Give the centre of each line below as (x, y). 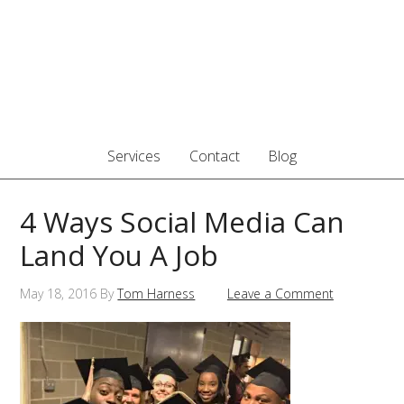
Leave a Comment (280, 294)
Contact (215, 156)
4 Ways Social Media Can (183, 221)
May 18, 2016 (59, 294)
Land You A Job (119, 255)
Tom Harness (156, 294)
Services (134, 156)
